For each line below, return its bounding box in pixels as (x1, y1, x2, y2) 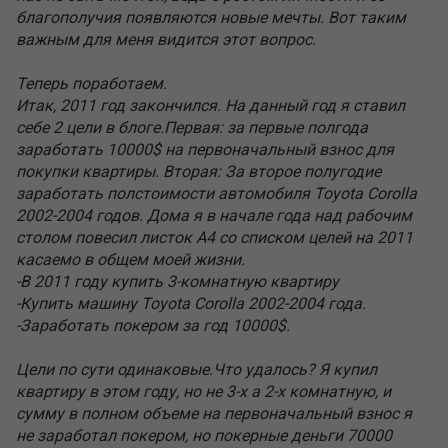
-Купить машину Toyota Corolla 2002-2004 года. (16, 293, 366, 313)
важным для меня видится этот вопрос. (16, 29, 316, 49)
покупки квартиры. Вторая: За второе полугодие (16, 161, 381, 181)
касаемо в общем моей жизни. (16, 249, 245, 269)
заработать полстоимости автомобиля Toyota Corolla (16, 183, 417, 203)
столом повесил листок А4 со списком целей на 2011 (16, 227, 413, 247)
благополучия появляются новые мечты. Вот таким (16, 7, 406, 27)
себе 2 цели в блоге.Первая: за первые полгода (16, 117, 368, 137)
